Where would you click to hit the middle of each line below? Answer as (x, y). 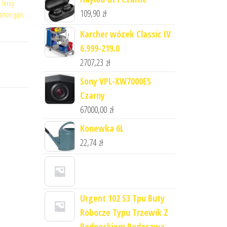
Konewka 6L (102, 128)
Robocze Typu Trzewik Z (124, 212)
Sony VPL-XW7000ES (115, 81)
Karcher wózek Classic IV (125, 34)
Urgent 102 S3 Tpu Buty (122, 198)
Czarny (92, 95)
